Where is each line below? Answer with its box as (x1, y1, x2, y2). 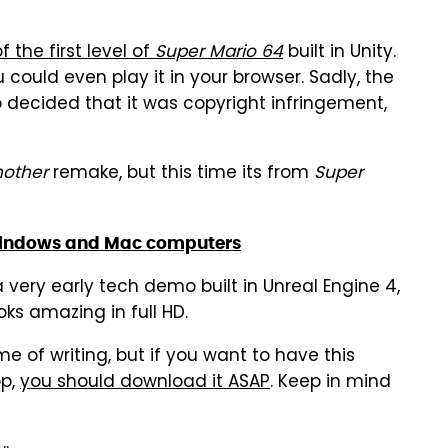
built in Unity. (283, 39, 396, 67)
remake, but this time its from (48, 160, 314, 188)
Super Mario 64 (155, 39, 283, 67)
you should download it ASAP (20, 369, 270, 397)
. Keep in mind (270, 369, 391, 397)
